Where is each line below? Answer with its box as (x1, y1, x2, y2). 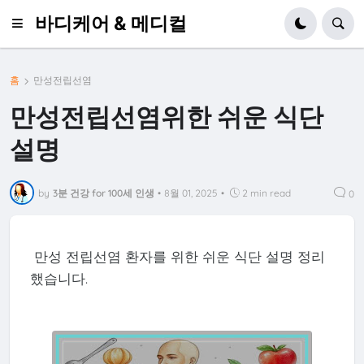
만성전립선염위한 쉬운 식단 (10, 101, 324, 132)
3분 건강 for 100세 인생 (53, 186, 155, 199)
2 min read (242, 186, 292, 199)
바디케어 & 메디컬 (34, 11, 187, 35)
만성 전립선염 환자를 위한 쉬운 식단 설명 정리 (29, 247, 325, 265)
